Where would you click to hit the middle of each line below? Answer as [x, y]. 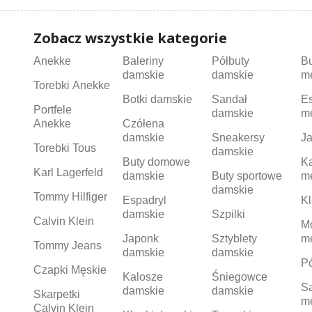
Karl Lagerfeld [68, 173]
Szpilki [228, 214]
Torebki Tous [65, 148]
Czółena [143, 124]
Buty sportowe [247, 176]
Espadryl [144, 201]
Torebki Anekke [72, 86]
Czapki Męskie [70, 270]
